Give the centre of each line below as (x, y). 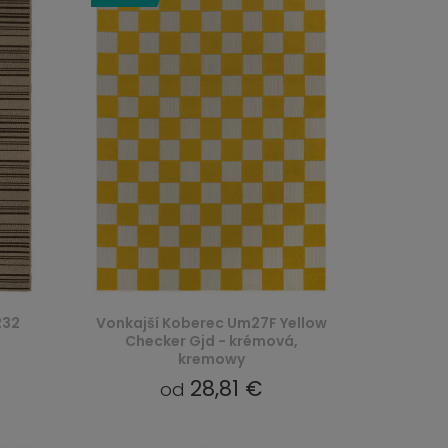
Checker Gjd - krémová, (211, 341)
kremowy (211, 359)
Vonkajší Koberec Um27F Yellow (211, 323)
